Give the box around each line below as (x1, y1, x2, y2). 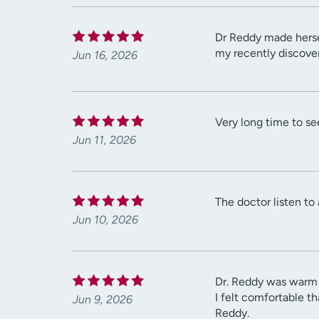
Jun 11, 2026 (73, 133, 136, 147)
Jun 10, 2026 (73, 213, 138, 227)
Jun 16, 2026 (73, 48, 137, 63)
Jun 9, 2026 (73, 293, 132, 307)
